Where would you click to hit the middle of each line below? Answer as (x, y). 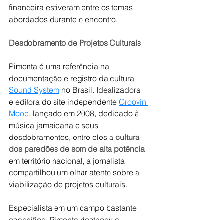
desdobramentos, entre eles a (62, 137)
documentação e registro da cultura (72, 78)
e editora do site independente (64, 102)
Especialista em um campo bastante (74, 208)
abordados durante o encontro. (63, 19)
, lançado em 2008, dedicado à (85, 113)
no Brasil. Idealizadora (101, 90)
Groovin (134, 102)
